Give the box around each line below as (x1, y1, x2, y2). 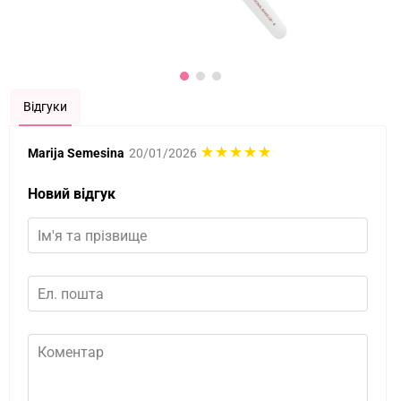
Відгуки (23, 99, 67, 114)
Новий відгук (28, 185, 115, 202)
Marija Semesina (28, 146, 124, 160)
